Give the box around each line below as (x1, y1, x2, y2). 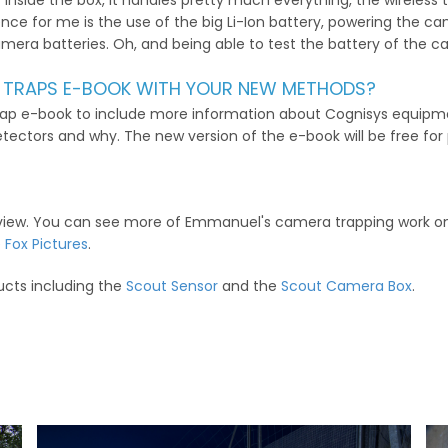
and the (218, 276, 281, 296)
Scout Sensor (126, 276, 218, 296)
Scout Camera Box (281, 276, 412, 296)
